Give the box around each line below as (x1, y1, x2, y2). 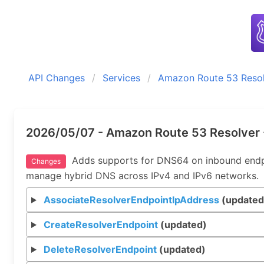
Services (103, 72, 140, 84)
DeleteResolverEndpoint (43, 243, 157, 255)
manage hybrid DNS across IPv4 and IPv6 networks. (26, 170, 259, 181)
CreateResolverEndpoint (43, 219, 158, 230)
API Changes (28, 72, 85, 84)
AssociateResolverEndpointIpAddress (43, 194, 219, 206)
